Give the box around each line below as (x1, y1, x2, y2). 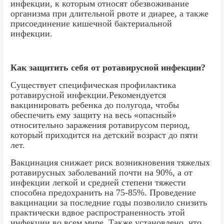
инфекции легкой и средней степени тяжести (10, 177, 186, 187)
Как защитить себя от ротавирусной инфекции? (10, 62, 206, 72)
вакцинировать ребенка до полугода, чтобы (10, 99, 179, 110)
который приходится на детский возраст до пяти (10, 129, 198, 140)
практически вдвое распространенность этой (10, 207, 185, 217)
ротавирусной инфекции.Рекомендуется (10, 89, 166, 100)
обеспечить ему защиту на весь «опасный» (10, 109, 177, 120)
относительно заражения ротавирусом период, (10, 119, 190, 130)
